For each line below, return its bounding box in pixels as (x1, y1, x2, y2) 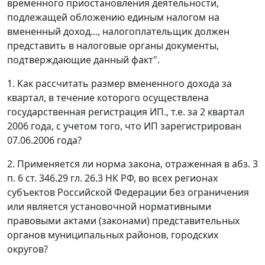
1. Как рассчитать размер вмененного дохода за (7, 77, 232, 91)
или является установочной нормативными (7, 200, 211, 214)
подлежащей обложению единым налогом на (7, 11, 219, 24)
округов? (7, 243, 48, 256)
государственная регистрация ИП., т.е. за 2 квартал (7, 105, 244, 119)
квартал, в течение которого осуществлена (7, 91, 209, 105)
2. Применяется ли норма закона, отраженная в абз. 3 (7, 157, 258, 171)
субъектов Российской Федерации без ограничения (7, 186, 249, 199)
